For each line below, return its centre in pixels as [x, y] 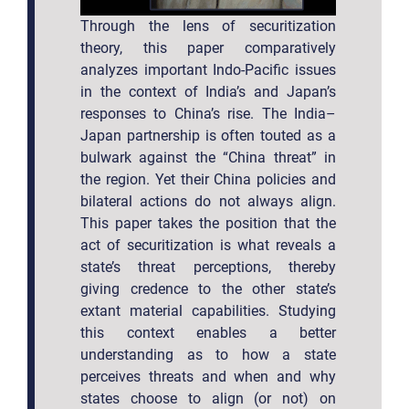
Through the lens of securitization [208, 26]
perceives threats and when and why [208, 376]
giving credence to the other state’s [208, 288]
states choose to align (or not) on [208, 398]
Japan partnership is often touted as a [208, 135]
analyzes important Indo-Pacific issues [208, 69]
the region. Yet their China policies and [208, 179]
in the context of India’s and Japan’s [208, 91]
